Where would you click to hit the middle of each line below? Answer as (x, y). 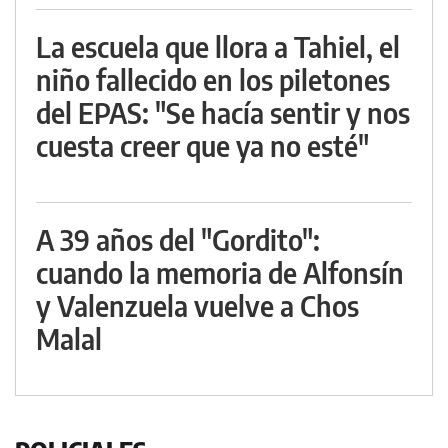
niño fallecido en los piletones (213, 80)
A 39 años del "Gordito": (178, 240)
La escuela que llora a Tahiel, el (218, 47)
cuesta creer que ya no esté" (202, 146)
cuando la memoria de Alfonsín (220, 273)
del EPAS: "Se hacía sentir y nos (223, 113)
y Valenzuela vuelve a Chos (197, 306)
